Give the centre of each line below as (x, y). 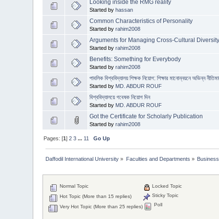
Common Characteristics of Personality (141, 21)
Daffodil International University (82, 159)
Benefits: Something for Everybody (135, 59)
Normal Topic (74, 186)
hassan (124, 10)
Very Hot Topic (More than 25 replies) (101, 207)
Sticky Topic (165, 196)
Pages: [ (54, 138)
